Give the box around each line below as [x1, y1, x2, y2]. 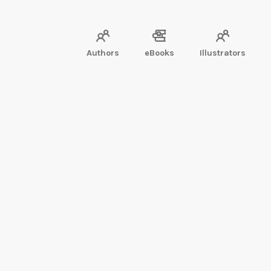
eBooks [145, 47, 174, 58]
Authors [87, 47, 119, 58]
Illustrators [200, 47, 246, 58]
